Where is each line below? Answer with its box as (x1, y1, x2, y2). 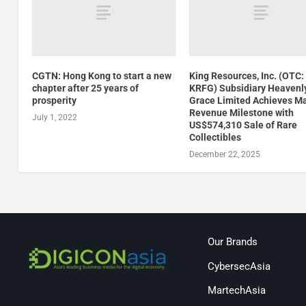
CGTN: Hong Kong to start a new (31, 70, 171, 81)
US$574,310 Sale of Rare (189, 119, 298, 130)
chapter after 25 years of (31, 82, 139, 94)
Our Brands (207, 236, 258, 249)
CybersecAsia (207, 260, 270, 273)
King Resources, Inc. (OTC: (189, 70, 305, 81)
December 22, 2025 (189, 149, 261, 159)
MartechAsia (207, 284, 266, 297)
